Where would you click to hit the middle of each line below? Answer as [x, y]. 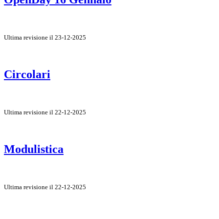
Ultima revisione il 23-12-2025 [45, 37]
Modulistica [34, 149]
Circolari [27, 74]
